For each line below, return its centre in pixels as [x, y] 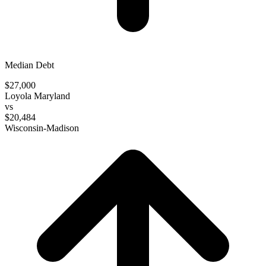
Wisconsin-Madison [42, 128]
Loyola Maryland [37, 96]
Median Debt [29, 65]
